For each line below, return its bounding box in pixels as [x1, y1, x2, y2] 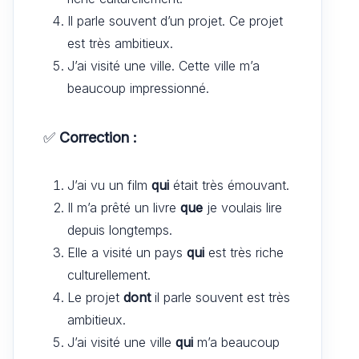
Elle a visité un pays [67, 244, 187, 260]
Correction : [59, 128, 137, 146]
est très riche [204, 244, 284, 260]
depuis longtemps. [67, 221, 172, 238]
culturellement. [67, 266, 151, 283]
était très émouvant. [169, 176, 289, 193]
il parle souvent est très [151, 288, 290, 305]
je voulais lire [203, 199, 282, 216]
